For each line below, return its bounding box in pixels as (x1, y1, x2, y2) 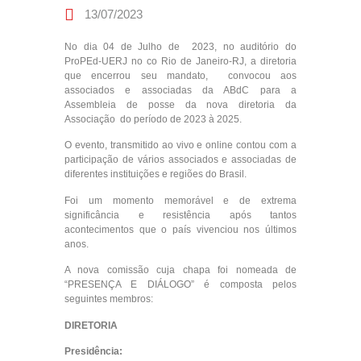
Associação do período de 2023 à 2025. (64, 114, 244, 126)
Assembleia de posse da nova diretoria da (64, 99, 297, 111)
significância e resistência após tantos (64, 209, 297, 221)
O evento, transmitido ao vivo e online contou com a (64, 139, 297, 151)
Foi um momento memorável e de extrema (64, 194, 297, 206)
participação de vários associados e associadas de (64, 154, 297, 166)
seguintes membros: (64, 293, 153, 305)
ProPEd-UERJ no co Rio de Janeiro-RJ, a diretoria (64, 56, 297, 68)
